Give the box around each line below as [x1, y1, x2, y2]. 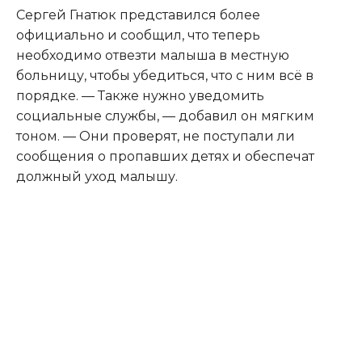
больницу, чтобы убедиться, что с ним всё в [16, 67, 314, 83]
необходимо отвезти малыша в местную [16, 47, 289, 63]
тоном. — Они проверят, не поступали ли [16, 128, 295, 144]
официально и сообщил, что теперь [16, 27, 260, 43]
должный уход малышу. [16, 168, 178, 184]
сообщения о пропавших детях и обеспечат [16, 148, 314, 164]
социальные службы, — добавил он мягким [16, 107, 314, 124]
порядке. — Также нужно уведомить [16, 87, 264, 103]
